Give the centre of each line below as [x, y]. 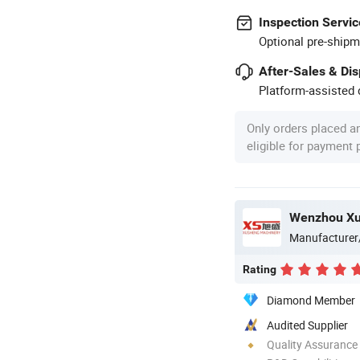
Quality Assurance [312, 344]
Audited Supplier [307, 325]
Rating [260, 269]
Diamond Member [311, 300]
